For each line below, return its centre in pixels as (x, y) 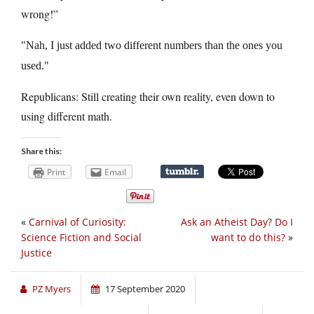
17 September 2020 (145, 289)
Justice (36, 253)
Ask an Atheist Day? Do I (237, 222)
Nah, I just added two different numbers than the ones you (154, 45)
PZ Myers (52, 289)
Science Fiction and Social (81, 238)
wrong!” (40, 13)
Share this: (41, 151)
